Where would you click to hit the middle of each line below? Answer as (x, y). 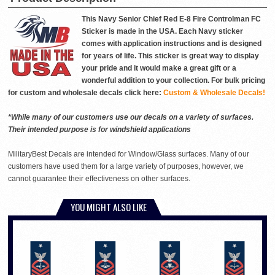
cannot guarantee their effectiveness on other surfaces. (99, 178)
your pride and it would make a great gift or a (159, 68)
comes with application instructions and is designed (172, 43)
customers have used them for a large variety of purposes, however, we (126, 166)
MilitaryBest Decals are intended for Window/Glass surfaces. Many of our (129, 154)
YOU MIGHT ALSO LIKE (109, 207)
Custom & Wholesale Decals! (214, 92)
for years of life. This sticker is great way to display (170, 56)
